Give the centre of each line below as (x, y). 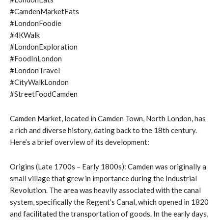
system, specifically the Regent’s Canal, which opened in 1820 (109, 202)
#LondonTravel (35, 70)
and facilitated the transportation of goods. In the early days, (109, 213)
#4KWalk (25, 35)
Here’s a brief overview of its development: (80, 142)
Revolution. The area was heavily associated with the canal (105, 190)
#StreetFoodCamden (44, 94)
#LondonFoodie (36, 23)
